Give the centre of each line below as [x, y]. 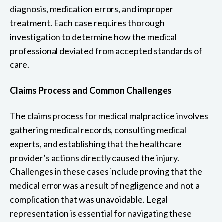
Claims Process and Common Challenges [91, 90]
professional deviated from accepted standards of [106, 50]
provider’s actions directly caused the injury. [95, 157]
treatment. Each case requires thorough [87, 23]
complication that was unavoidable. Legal [89, 199]
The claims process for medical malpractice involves [109, 116]
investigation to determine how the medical [93, 36]
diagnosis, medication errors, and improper [92, 9]
